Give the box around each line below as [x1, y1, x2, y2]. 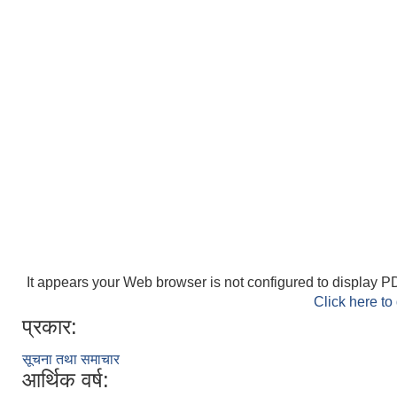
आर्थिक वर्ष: [22, 367, 109, 392]
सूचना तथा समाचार [22, 351, 120, 367]
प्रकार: [22, 314, 77, 339]
